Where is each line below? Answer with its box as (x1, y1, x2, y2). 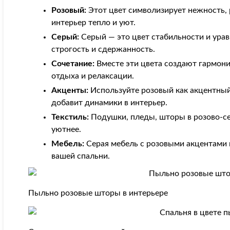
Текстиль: (51, 113, 89, 121)
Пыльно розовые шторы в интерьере (28, 189, 168, 197)
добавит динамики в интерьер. (51, 99, 168, 107)
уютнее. (51, 125, 82, 133)
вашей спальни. (51, 152, 110, 160)
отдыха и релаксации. (51, 72, 135, 80)
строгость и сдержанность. (51, 45, 156, 53)
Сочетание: (51, 60, 95, 68)
